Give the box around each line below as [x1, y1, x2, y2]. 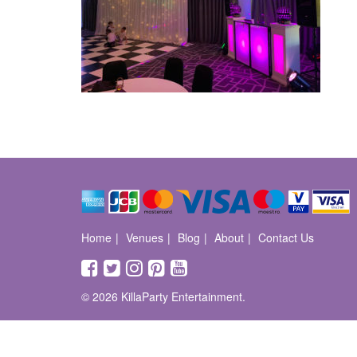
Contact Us [258, 229, 314, 245]
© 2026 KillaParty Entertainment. [81, 288, 245, 304]
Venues [126, 229, 163, 245]
